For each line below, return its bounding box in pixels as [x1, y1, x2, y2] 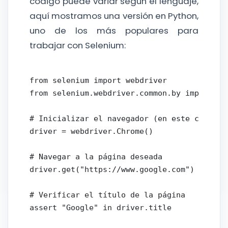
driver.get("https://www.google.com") [29, 164, 194, 174]
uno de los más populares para [29, 24, 199, 37]
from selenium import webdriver [29, 75, 167, 84]
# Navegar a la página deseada [29, 152, 162, 161]
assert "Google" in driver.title [29, 203, 172, 212]
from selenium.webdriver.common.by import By [29, 88, 226, 97]
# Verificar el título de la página [29, 190, 185, 199]
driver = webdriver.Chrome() [29, 126, 153, 135]
